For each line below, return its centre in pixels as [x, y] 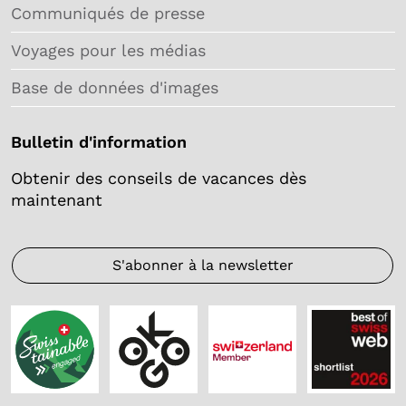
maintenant [57, 200]
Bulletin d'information [99, 142]
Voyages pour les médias [108, 51]
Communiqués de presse [108, 14]
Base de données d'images [115, 88]
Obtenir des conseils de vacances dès [159, 179]
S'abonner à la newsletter [203, 266]
